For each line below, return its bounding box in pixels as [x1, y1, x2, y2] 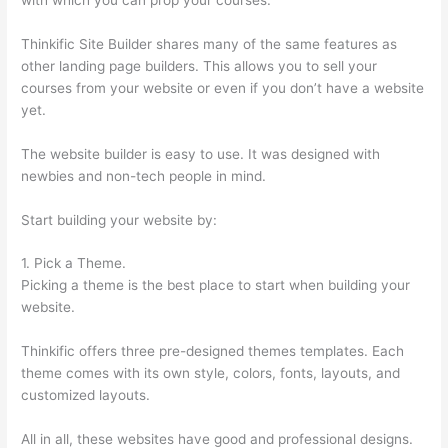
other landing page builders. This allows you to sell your [21, 57, 378, 74]
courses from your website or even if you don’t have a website [21, 79, 425, 96]
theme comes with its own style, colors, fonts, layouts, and [21, 365, 401, 382]
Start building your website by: [21, 211, 218, 228]
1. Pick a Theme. [21, 255, 127, 272]
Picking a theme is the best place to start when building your [21, 277, 411, 294]
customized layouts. [21, 387, 151, 404]
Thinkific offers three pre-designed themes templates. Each [21, 343, 405, 360]
